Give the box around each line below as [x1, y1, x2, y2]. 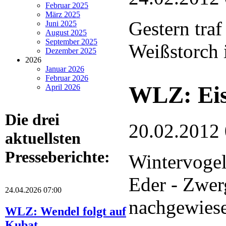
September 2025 [45, 37, 97, 46]
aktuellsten [5, 129, 81, 148]
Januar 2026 [45, 64, 84, 73]
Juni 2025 [45, 19, 77, 28]
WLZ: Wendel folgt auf [5, 204, 126, 218]
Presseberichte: [5, 148, 110, 166]
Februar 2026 [45, 73, 88, 82]
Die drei [5, 110, 60, 129]
